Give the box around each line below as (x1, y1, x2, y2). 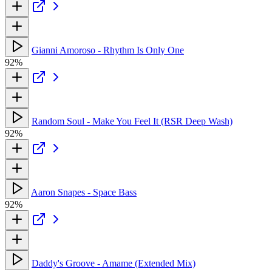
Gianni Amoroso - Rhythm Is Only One (32, 44, 184, 55)
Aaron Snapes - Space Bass (31, 186, 137, 197)
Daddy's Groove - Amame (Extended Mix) (32, 257, 195, 268)
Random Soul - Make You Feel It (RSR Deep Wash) (32, 115, 233, 126)
